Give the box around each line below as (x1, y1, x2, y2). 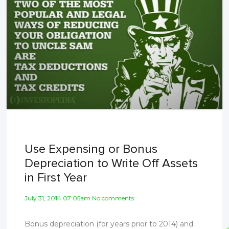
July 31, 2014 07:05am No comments (25, 194, 134, 202)
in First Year (25, 170, 87, 186)
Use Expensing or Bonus (25, 142, 158, 157)
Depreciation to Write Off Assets (25, 156, 198, 171)
